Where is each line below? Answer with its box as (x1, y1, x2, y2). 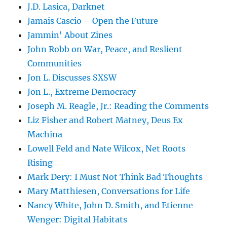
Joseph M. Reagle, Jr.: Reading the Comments (27, 101, 209, 111)
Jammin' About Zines (27, 30, 113, 41)
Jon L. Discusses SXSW (27, 72, 117, 83)
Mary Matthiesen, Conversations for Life (27, 186, 191, 197)
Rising (27, 158, 53, 168)
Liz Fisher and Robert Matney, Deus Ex (27, 115, 183, 126)
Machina (27, 129, 63, 140)
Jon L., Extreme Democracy (27, 87, 136, 97)
